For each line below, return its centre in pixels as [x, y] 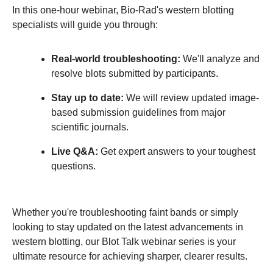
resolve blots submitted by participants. [135, 74]
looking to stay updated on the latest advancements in [128, 227]
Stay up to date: [87, 98]
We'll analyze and [220, 59]
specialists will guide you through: [85, 25]
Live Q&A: [75, 152]
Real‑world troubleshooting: [116, 59]
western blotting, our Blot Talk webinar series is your [124, 242]
